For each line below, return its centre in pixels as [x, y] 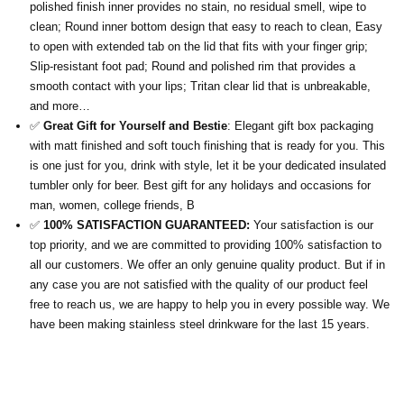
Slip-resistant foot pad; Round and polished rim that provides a [193, 67]
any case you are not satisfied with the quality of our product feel [199, 285]
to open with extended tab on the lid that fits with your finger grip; [199, 47]
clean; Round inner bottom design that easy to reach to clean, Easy [206, 27]
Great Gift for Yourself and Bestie [135, 126]
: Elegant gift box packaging [300, 126]
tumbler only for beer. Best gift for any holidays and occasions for [200, 186]
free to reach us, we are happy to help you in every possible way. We [210, 305]
